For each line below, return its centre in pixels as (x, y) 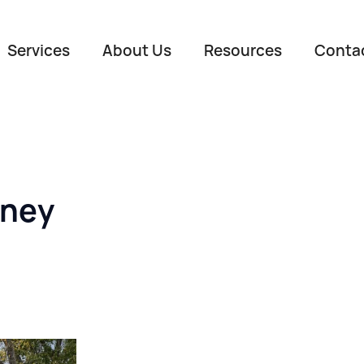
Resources (243, 51)
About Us (137, 51)
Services (39, 51)
